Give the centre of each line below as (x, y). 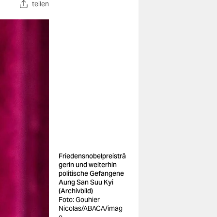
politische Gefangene (91, 173)
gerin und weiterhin (88, 165)
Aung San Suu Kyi (86, 182)
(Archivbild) (76, 191)
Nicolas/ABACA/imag (91, 208)
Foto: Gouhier (79, 200)
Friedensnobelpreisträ (92, 156)
